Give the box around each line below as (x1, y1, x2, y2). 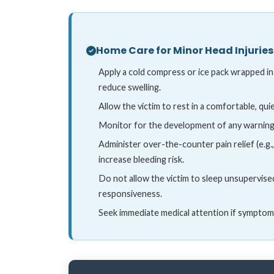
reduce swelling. (98, 81, 161, 92)
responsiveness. (98, 188, 162, 199)
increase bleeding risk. (98, 154, 184, 165)
